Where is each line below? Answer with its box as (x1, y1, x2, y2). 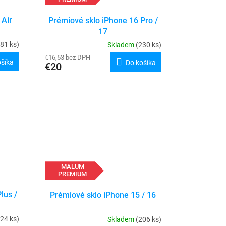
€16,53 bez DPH (44, 53, 90, 61)
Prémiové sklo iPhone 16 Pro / (48, 15, 158, 25)
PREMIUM (58, 170, 87, 178)
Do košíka (125, 58, 156, 67)
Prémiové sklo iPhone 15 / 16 (50, 190, 156, 200)
